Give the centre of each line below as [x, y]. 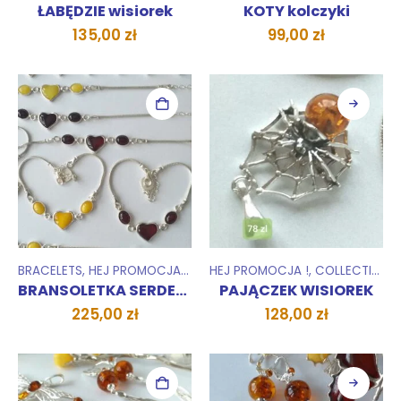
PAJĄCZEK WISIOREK [296, 290]
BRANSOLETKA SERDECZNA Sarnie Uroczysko [181, 290]
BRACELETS [50, 271]
